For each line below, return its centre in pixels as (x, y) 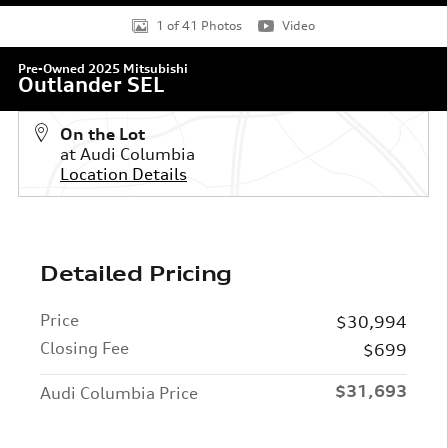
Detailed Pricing (136, 273)
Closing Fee (84, 348)
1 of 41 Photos (199, 25)
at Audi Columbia (127, 154)
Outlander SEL (91, 84)
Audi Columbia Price (119, 393)
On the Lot (102, 134)
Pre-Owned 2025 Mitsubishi (103, 68)
